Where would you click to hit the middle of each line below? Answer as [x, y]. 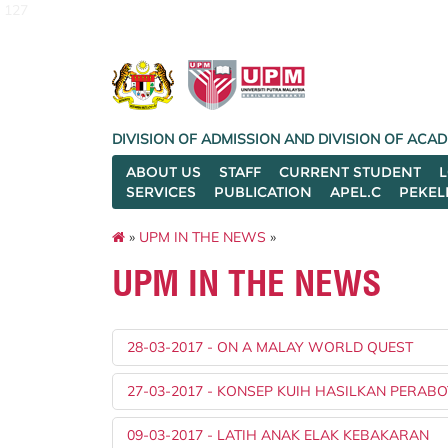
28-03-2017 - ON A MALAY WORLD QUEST [270, 347]
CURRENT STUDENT [350, 172]
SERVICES [161, 192]
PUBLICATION [263, 192]
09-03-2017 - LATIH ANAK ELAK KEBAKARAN [278, 434]
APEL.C [355, 192]
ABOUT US [163, 172]
